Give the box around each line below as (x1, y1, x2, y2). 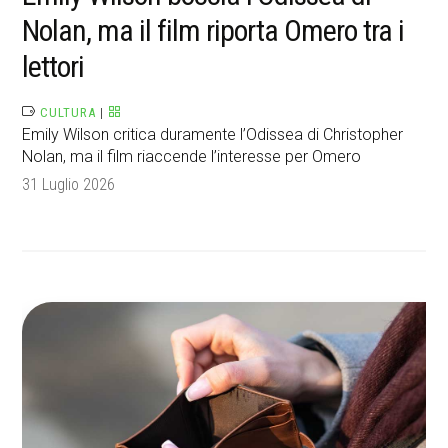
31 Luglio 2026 (22, 175, 116, 195)
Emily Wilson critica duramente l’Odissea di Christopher (22, 125, 404, 145)
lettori (22, 49, 85, 85)
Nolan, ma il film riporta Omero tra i (22, 13, 405, 49)
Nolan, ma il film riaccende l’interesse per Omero (22, 147, 362, 167)
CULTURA (40, 105, 97, 121)
